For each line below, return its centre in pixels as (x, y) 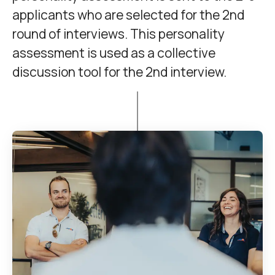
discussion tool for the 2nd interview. (119, 72)
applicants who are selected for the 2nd (128, 14)
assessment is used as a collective (114, 52)
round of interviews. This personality (118, 33)
